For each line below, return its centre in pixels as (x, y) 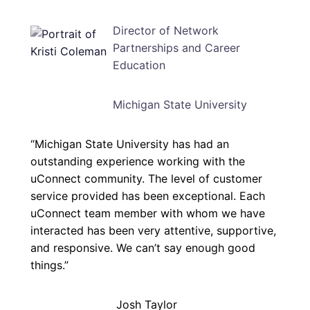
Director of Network (166, 31)
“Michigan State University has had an (130, 144)
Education (139, 65)
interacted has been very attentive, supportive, (153, 231)
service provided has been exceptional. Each (148, 196)
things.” (49, 265)
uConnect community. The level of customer (146, 179)
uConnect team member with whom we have (148, 213)
